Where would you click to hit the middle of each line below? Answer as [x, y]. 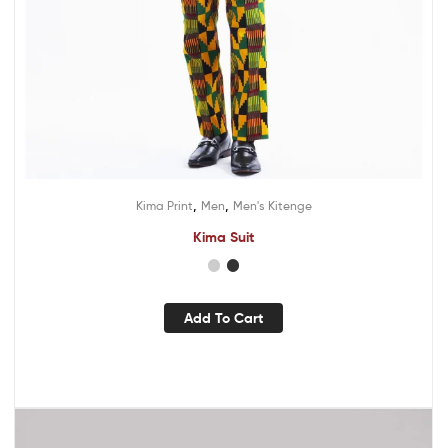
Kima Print [164, 206]
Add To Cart [223, 317]
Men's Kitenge [272, 206]
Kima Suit [223, 237]
